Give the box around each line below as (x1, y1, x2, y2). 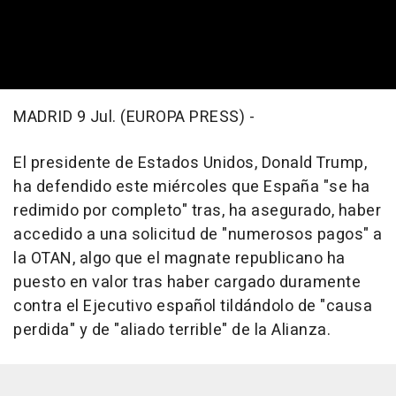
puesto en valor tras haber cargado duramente (13, 270, 361, 294)
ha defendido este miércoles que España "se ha (13, 174, 370, 199)
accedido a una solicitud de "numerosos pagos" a (13, 222, 383, 247)
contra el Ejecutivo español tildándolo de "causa (13, 293, 372, 318)
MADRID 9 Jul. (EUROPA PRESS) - (13, 104, 255, 129)
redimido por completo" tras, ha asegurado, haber (13, 198, 381, 223)
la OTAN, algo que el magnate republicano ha (13, 246, 346, 270)
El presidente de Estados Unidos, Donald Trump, (13, 150, 367, 175)
